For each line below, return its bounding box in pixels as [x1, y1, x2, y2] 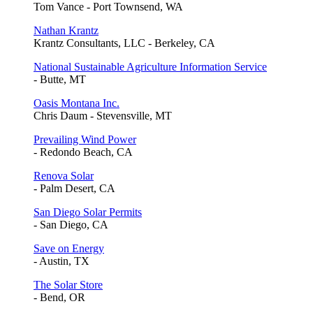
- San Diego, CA [34, 219, 108, 231]
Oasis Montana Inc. [34, 97, 119, 110]
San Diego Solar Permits [34, 206, 142, 219]
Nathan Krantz [34, 24, 99, 37]
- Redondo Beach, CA [34, 146, 133, 159]
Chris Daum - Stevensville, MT [34, 110, 172, 122]
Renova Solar [34, 170, 94, 182]
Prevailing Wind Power [34, 133, 136, 146]
